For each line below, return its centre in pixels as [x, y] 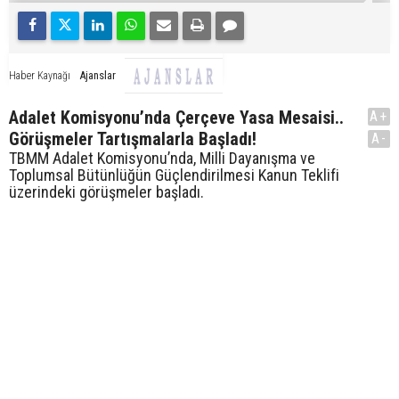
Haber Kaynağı [40, 75]
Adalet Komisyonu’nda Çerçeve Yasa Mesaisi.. [176, 117]
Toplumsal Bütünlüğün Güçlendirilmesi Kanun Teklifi [174, 175]
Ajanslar [98, 75]
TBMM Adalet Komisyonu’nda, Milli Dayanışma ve [162, 158]
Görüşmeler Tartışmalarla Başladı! [133, 138]
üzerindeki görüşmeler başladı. [106, 191]
